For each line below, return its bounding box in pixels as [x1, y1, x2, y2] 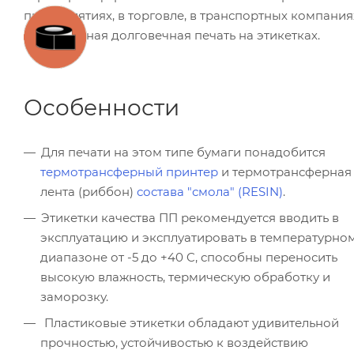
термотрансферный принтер [40, 164, 218, 180]
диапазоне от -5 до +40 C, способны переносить [40, 250, 337, 265]
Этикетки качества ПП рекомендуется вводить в [41, 210, 339, 226]
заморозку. [40, 289, 108, 305]
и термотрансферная [218, 164, 352, 180]
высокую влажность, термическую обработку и [40, 269, 330, 285]
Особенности [24, 94, 179, 122]
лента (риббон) [40, 184, 137, 200]
